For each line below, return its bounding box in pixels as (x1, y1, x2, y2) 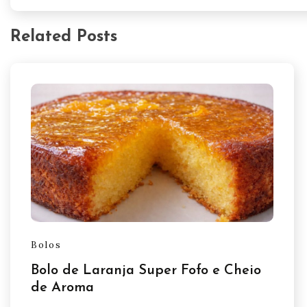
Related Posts (10, 29, 117, 46)
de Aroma (31, 280, 94, 295)
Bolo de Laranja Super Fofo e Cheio (31, 263, 261, 278)
